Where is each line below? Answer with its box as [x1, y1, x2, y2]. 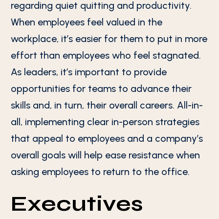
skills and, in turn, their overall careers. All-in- [11, 99, 203, 111]
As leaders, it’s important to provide [11, 66, 167, 78]
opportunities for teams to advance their [11, 83, 192, 94]
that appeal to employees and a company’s [11, 132, 203, 144]
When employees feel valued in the [11, 16, 163, 28]
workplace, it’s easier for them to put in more [11, 33, 208, 44]
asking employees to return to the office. [11, 166, 190, 177]
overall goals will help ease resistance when [11, 149, 200, 161]
